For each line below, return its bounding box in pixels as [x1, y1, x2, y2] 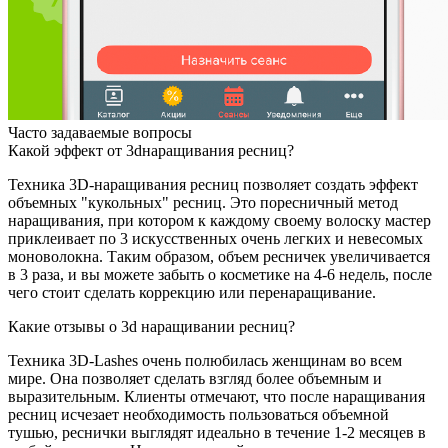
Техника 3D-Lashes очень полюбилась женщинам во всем [8, 352, 402, 369]
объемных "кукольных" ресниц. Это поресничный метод [8, 194, 398, 211]
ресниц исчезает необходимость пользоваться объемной [8, 406, 389, 423]
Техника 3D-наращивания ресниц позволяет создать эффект [8, 176, 418, 193]
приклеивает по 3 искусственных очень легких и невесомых [8, 230, 423, 247]
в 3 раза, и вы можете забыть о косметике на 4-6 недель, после [8, 266, 432, 283]
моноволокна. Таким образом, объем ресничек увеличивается [8, 248, 430, 265]
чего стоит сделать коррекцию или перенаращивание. [8, 284, 376, 301]
